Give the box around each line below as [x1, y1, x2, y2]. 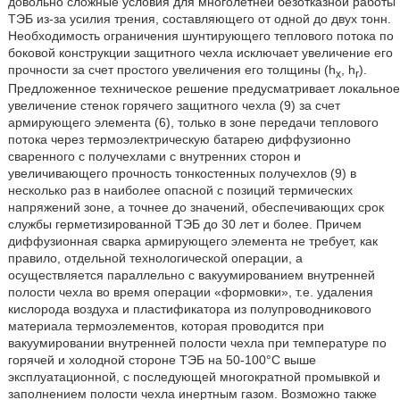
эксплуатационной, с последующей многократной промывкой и [7, 370, 380, 385]
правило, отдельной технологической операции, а [7, 251, 303, 266]
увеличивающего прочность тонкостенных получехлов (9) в [7, 166, 356, 181]
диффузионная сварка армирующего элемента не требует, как [7, 234, 378, 249]
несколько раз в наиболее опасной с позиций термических [7, 183, 353, 198]
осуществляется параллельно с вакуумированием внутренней [7, 268, 375, 283]
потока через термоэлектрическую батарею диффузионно [7, 132, 351, 147]
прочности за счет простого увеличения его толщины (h [7, 62, 336, 77]
